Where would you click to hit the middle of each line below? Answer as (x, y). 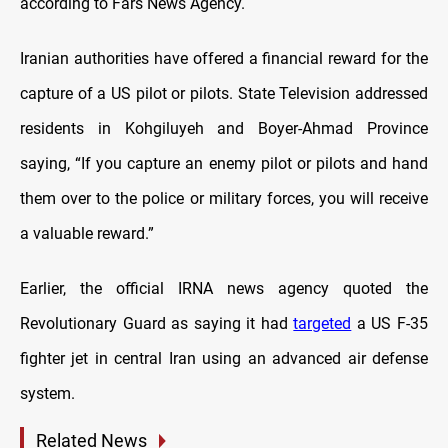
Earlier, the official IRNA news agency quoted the (224, 289)
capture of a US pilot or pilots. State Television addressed (224, 94)
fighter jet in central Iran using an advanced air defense (224, 359)
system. (47, 394)
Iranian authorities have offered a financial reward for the (224, 59)
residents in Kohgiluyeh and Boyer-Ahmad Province (224, 129)
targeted (322, 324)
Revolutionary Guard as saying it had (157, 324)
